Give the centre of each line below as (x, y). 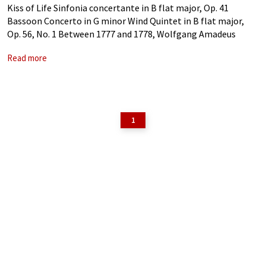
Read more (27, 58)
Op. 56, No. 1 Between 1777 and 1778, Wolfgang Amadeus (121, 34)
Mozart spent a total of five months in (85, 47)
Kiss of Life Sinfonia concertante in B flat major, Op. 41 (118, 8)
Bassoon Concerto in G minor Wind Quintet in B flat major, (126, 21)
